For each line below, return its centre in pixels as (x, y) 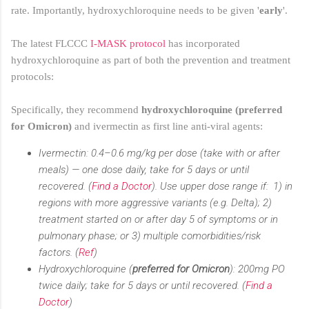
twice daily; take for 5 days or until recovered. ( (142, 286)
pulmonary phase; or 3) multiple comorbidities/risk (150, 236)
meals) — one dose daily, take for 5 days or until (144, 170)
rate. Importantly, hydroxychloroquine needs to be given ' (135, 11)
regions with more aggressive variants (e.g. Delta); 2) (155, 203)
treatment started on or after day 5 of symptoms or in (158, 220)
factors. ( (59, 253)
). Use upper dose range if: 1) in (222, 187)
